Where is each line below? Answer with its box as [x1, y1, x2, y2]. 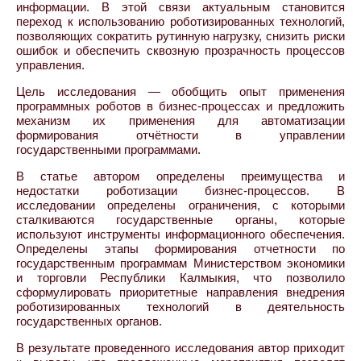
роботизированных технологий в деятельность [16, 300, 345, 313]
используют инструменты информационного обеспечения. [16, 227, 345, 241]
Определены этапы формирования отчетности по [16, 242, 345, 255]
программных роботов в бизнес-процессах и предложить [16, 99, 345, 113]
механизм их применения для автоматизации [16, 114, 345, 127]
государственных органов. [16, 314, 162, 328]
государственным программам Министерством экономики [16, 256, 345, 270]
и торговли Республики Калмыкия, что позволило [16, 271, 345, 284]
